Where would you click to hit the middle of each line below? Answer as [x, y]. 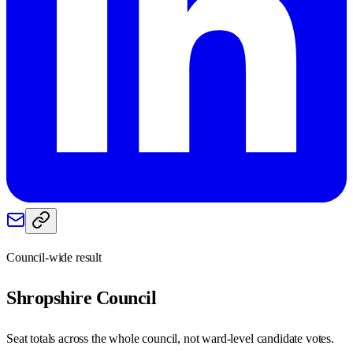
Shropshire [49, 297]
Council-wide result [54, 257]
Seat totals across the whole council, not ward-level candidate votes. [170, 338]
